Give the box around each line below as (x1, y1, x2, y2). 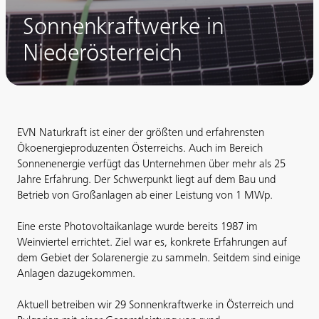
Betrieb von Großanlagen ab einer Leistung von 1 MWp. (17, 190, 273, 202)
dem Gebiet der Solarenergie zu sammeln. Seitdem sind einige (17, 253, 300, 264)
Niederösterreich (23, 43, 183, 67)
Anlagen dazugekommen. (17, 268, 138, 280)
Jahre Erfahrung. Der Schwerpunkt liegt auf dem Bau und (17, 174, 276, 186)
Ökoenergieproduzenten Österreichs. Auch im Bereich (17, 143, 263, 155)
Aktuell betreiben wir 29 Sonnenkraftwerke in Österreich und (17, 300, 293, 311)
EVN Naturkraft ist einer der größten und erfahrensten (17, 127, 264, 139)
